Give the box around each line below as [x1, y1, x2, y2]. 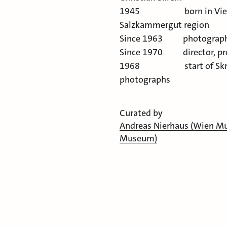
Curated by [120, 107, 163, 120]
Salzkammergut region [120, 19, 209, 31]
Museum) [120, 132, 157, 145]
